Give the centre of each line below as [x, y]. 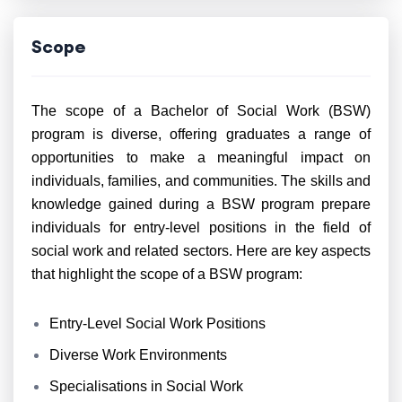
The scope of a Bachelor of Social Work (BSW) [201, 111]
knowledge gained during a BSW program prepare [201, 204]
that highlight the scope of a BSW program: [167, 274]
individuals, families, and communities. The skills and [201, 181]
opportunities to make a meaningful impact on [201, 157]
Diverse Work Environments [138, 355]
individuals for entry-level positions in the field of [201, 227]
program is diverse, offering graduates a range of [201, 134]
